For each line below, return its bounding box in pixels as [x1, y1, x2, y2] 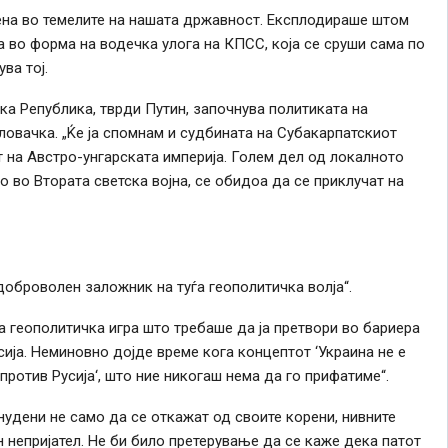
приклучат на [309, 171, 404, 190]
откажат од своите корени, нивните [146, 407, 396, 426]
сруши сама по [319, 34, 425, 53]
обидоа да [210, 171, 294, 190]
